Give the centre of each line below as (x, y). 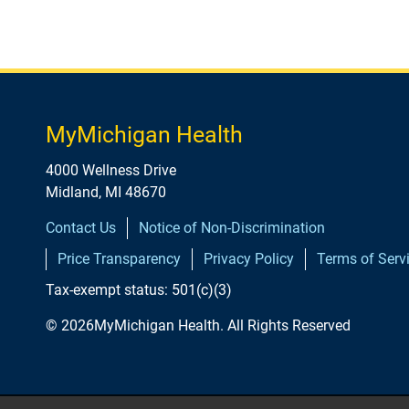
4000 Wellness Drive (111, 170)
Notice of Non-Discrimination (232, 227)
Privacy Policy (249, 258)
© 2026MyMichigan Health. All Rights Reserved (198, 325)
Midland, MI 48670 (106, 192)
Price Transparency (119, 258)
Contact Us (81, 227)
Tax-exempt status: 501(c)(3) (139, 289)
